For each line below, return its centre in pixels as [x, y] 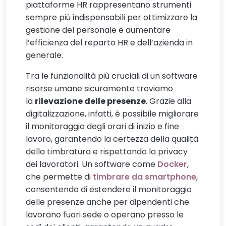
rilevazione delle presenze [91, 101]
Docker [173, 164]
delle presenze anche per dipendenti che [108, 202]
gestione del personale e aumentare [98, 30]
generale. [45, 55]
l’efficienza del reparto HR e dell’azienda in [109, 43]
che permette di [60, 177]
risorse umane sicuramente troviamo [100, 89]
